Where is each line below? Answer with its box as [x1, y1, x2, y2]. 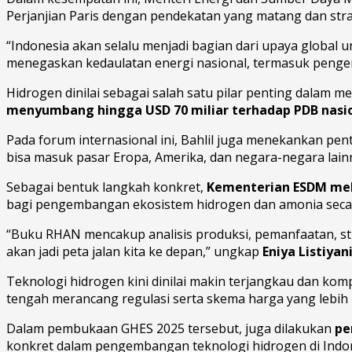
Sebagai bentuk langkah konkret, [6, 178, 207, 196]
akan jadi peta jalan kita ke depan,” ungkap [6, 243, 262, 261]
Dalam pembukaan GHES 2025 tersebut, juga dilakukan [6, 320, 335, 338]
